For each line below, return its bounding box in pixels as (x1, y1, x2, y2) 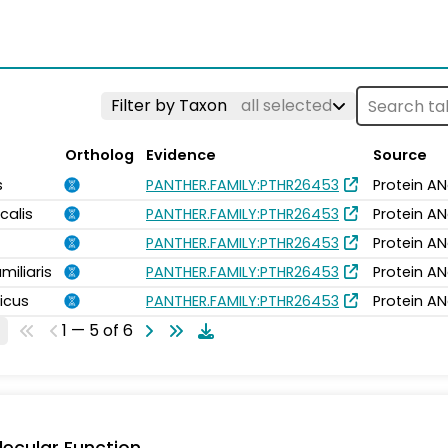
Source (373, 145, 427, 165)
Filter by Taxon (111, 94, 231, 117)
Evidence (146, 145, 216, 165)
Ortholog (65, 145, 134, 165)
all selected (241, 94, 332, 117)
